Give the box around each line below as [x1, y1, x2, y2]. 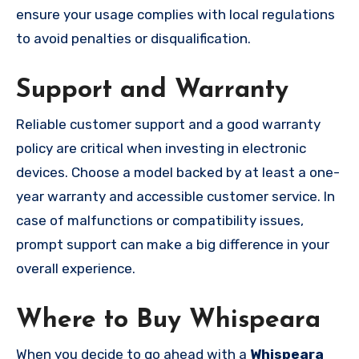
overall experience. [16, 260, 135, 276]
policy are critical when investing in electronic [16, 139, 306, 156]
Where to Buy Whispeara [16, 307, 321, 333]
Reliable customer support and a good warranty [16, 115, 321, 132]
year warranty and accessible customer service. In [16, 188, 335, 204]
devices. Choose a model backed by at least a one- [16, 163, 340, 180]
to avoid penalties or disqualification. [16, 30, 251, 46]
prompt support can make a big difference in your [16, 236, 329, 252]
